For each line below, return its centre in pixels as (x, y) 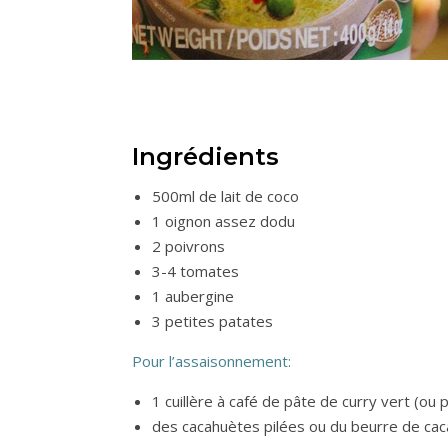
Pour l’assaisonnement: (213, 361)
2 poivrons (188, 246)
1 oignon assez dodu (223, 221)
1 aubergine (193, 296)
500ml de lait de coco (225, 196)
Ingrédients (205, 157)
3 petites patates (212, 321)
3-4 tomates (195, 271)
